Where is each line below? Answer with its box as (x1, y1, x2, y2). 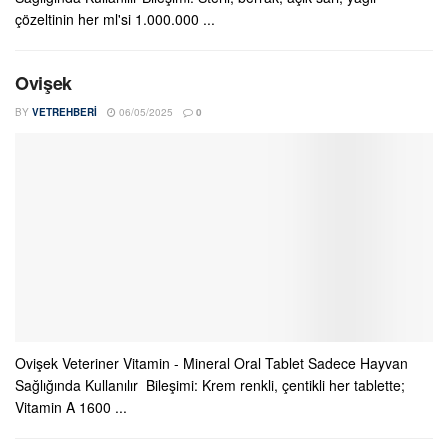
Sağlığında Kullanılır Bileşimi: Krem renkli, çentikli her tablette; (15, 375, 405, 395)
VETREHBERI (32, 105, 97, 119)
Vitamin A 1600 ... (15, 397, 127, 417)
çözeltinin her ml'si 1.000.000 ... (15, 9, 215, 29)
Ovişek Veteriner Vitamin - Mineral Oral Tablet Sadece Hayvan (15, 353, 408, 373)
